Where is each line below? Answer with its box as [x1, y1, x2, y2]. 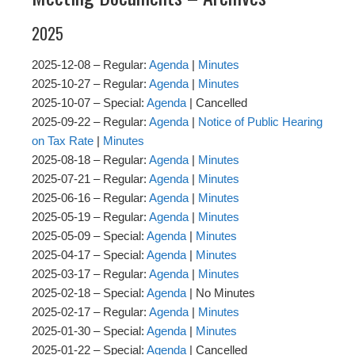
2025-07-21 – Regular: [32, 172, 149, 186]
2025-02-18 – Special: [32, 286, 147, 300]
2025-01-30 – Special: [32, 324, 147, 338]
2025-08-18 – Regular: [32, 153, 149, 167]
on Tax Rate [32, 134, 94, 148]
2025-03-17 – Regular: [32, 267, 149, 281]
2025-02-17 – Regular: [32, 305, 149, 319]
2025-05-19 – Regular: [32, 210, 149, 224]
